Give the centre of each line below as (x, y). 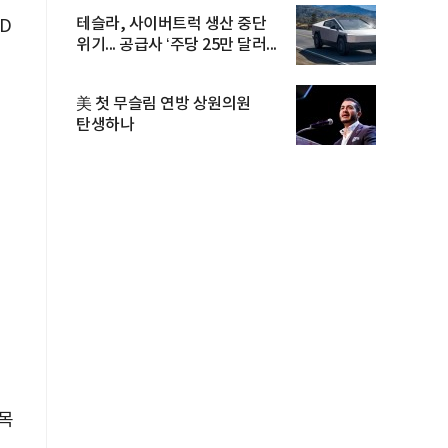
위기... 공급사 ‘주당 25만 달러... (176, 45)
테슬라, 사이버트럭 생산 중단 (171, 24)
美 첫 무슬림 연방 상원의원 (163, 104)
